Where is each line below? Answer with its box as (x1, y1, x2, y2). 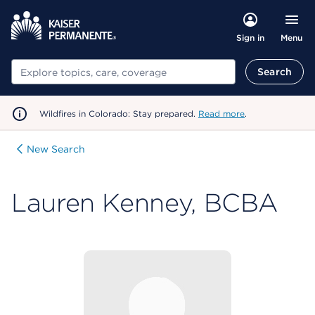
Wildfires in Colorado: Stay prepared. (39, 108, 198, 119)
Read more (198, 108, 245, 119)
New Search (27, 143, 85, 155)
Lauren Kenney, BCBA (11, 187, 278, 218)
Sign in (236, 32, 264, 43)
